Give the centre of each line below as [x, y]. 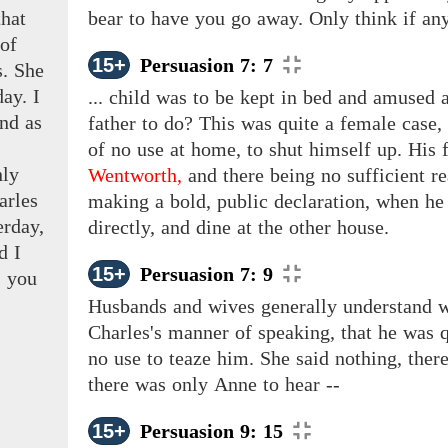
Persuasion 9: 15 [211, 431]
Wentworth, [135, 175]
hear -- [309, 384]
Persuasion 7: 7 [206, 65]
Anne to [246, 384]
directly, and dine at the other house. [238, 227]
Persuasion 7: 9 [206, 274]
